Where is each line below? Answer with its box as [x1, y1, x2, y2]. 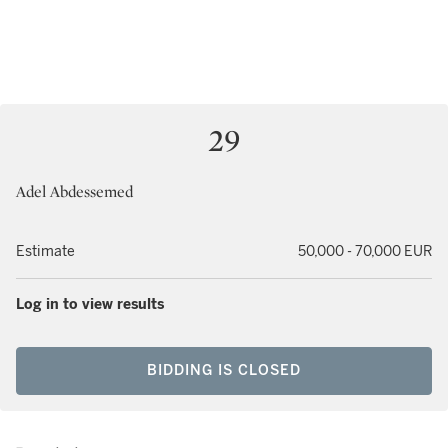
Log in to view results [16, 296, 164, 313]
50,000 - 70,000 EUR [298, 243, 432, 260]
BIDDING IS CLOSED [147, 362, 301, 379]
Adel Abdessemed [16, 181, 133, 202]
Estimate [16, 243, 75, 260]
